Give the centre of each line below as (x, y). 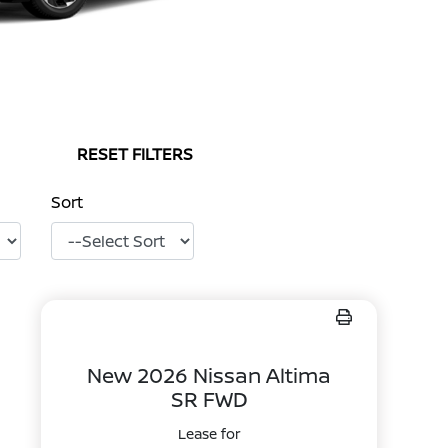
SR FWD (209, 399)
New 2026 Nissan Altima (209, 375)
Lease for (209, 433)
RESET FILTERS (135, 154)
